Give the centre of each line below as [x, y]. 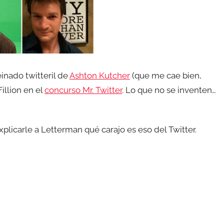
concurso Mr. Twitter [83, 90]
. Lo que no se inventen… [169, 90]
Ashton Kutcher [100, 75]
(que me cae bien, [166, 75]
